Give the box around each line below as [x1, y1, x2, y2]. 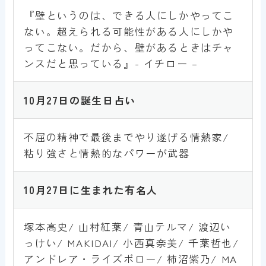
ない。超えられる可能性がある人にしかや [24, 23, 235, 39]
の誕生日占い [69, 92, 136, 107]
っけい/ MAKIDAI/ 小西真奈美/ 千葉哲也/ [24, 235, 239, 250]
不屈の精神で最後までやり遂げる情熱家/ [24, 129, 230, 144]
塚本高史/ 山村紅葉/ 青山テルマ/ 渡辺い [24, 218, 232, 234]
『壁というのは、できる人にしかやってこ [24, 7, 235, 23]
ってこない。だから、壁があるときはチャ [24, 39, 235, 55]
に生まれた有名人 [69, 182, 159, 197]
